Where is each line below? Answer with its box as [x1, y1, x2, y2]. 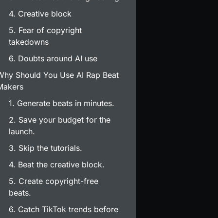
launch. [9, 127, 36, 137]
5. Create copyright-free [9, 176, 99, 186]
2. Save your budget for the [9, 115, 111, 125]
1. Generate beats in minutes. [9, 98, 115, 109]
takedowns [9, 37, 49, 47]
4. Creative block [9, 9, 72, 19]
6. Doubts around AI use [9, 54, 98, 64]
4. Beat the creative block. [9, 160, 105, 170]
